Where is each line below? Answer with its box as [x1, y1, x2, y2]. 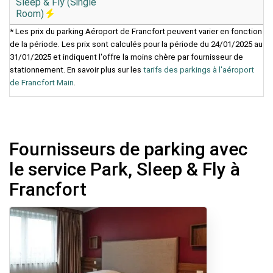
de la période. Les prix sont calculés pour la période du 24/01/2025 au [10, 39, 263, 49]
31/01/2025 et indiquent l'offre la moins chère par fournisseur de [10, 52, 243, 62]
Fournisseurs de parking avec [9, 138, 247, 160]
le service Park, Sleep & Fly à [9, 158, 240, 180]
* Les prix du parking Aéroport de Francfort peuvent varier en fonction [10, 26, 262, 36]
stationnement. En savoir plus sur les [10, 65, 143, 74]
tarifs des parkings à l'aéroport [143, 65, 254, 74]
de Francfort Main [10, 77, 74, 87]
